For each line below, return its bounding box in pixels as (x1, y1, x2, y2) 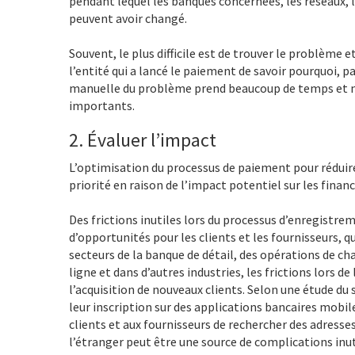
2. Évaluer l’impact (69, 127, 216, 152)
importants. (69, 97, 135, 113)
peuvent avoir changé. (69, 10, 187, 26)
